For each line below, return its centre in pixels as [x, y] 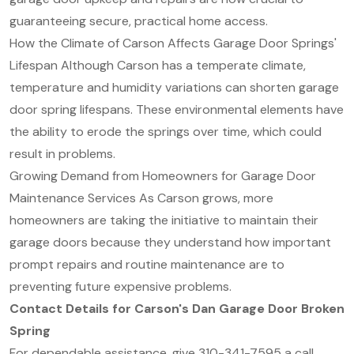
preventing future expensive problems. [121, 286]
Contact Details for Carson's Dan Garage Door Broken [177, 309]
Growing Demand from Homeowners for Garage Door [163, 176]
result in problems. [62, 154]
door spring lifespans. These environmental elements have [177, 109]
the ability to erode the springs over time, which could [166, 132]
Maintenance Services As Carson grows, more [141, 198]
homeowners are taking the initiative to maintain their [164, 220]
